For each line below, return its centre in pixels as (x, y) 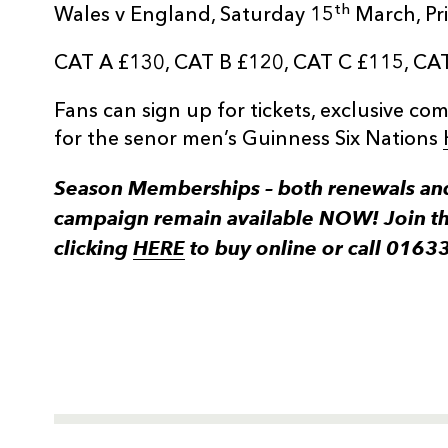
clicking (93, 248)
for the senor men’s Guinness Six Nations (248, 140)
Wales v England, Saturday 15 (194, 16)
